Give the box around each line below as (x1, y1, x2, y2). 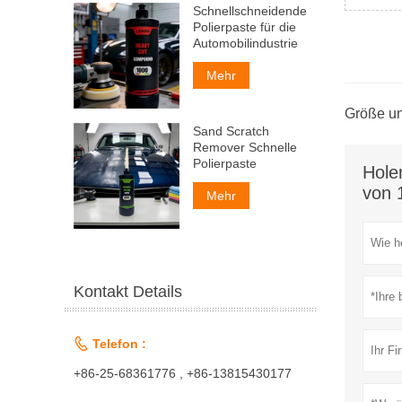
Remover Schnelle (192, 140, 297, 155)
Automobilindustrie (192, 36, 298, 51)
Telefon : (92, 336, 146, 352)
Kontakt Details (74, 283, 182, 301)
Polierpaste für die (192, 20, 296, 35)
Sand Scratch (192, 124, 269, 139)
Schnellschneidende (192, 4, 307, 19)
